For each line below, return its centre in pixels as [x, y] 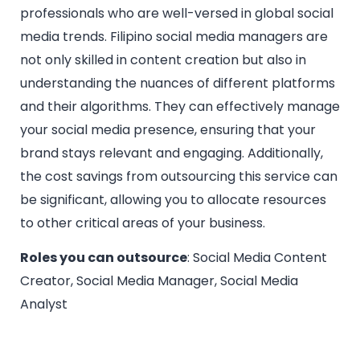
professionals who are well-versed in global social [177, 13]
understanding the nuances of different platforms [178, 83]
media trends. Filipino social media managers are [174, 36]
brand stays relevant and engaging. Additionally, [172, 153]
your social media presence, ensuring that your [168, 129]
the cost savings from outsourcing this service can [179, 176]
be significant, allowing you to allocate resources [173, 199]
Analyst [44, 305]
